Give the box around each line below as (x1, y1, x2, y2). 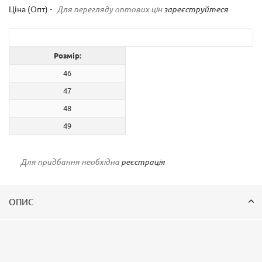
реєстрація (121, 157, 165, 167)
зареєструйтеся (164, 5, 228, 15)
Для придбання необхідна (20, 157, 121, 167)
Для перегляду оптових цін (57, 5, 164, 15)
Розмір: (53, 51, 81, 60)
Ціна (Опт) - (9, 5, 54, 15)
